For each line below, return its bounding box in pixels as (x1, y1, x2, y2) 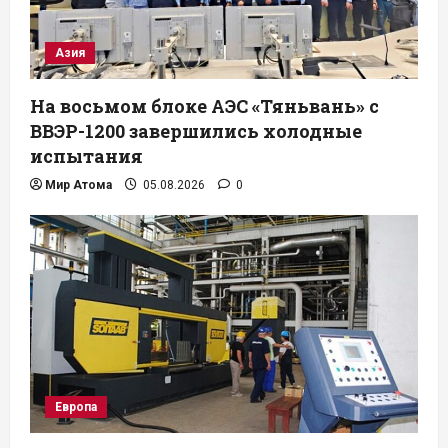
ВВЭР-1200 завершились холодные (30, 119, 362, 144)
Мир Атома (45, 178, 112, 193)
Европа (55, 400, 97, 415)
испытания (30, 144, 143, 169)
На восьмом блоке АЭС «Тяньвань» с (30, 94, 379, 119)
